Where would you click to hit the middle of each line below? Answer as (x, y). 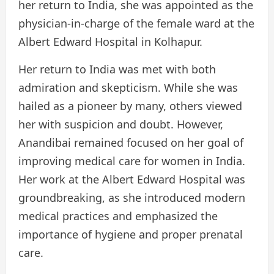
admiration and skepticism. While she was (128, 88)
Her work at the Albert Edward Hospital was (132, 180)
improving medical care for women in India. (132, 161)
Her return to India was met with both (117, 69)
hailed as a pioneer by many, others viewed (130, 106)
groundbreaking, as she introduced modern (132, 198)
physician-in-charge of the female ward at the (136, 24)
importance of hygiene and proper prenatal (131, 235)
